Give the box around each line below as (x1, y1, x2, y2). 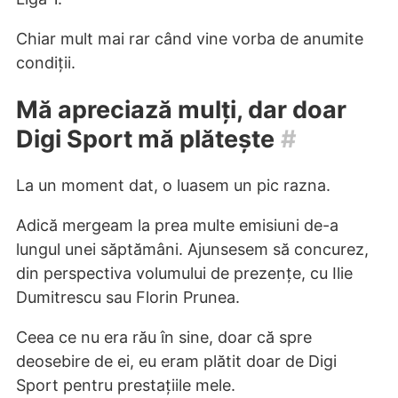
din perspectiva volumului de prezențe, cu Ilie (16, 264, 353, 283)
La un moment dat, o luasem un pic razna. (16, 176, 330, 195)
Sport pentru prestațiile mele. (16, 376, 235, 395)
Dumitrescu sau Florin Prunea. (16, 288, 240, 307)
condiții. (16, 53, 76, 73)
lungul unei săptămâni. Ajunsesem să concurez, (16, 240, 369, 259)
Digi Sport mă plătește (16, 123, 275, 154)
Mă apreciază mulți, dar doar (16, 94, 346, 124)
